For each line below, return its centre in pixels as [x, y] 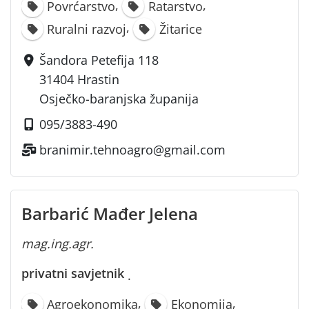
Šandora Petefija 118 [99, 60]
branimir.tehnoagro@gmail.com [133, 149]
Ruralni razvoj [87, 29]
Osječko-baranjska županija [119, 98]
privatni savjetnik [73, 273]
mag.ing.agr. [58, 244]
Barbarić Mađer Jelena [110, 214]
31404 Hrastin [80, 79]
